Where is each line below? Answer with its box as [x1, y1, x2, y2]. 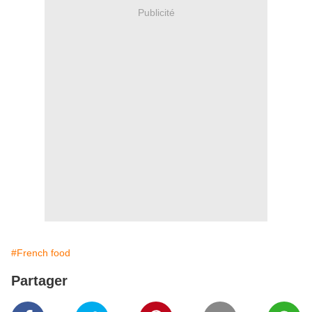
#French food [11, 247, 70, 259]
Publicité [137, 6, 175, 18]
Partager [11, 273, 68, 289]
